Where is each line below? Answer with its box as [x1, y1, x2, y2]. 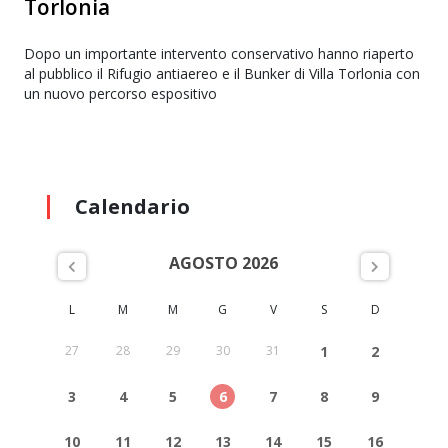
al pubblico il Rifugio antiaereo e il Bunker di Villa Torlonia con [23, 64, 420, 84]
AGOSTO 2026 [169, 252, 279, 275]
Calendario [74, 193, 190, 221]
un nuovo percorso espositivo [23, 84, 217, 104]
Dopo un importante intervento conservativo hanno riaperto [23, 44, 414, 64]
